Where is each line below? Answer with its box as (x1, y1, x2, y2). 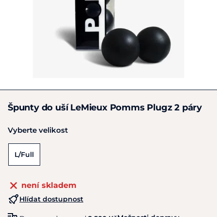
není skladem (21, 181, 77, 190)
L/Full (15, 150, 34, 159)
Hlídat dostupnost (19, 195, 83, 203)
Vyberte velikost (8, 125, 68, 135)
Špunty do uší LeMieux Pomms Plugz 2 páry (8, 102, 202, 113)
